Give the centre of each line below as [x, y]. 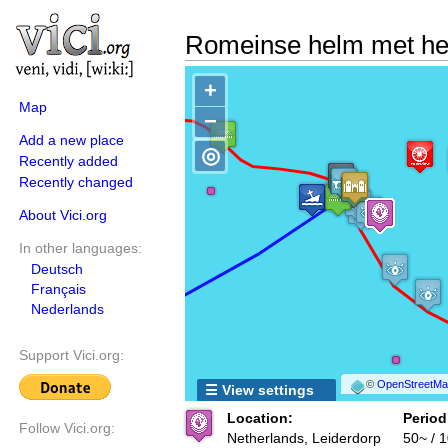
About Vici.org [63, 215]
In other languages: [80, 248]
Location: [260, 418]
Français [58, 289]
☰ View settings [259, 390]
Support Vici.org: [71, 355]
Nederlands [67, 309]
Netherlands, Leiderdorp [304, 438]
